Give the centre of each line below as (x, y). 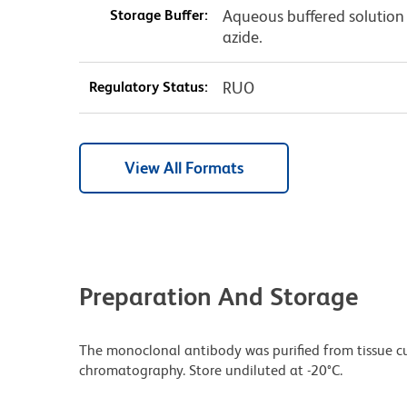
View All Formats (184, 167)
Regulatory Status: (148, 86)
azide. (242, 36)
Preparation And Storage (218, 296)
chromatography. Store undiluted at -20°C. (211, 370)
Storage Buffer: (159, 15)
